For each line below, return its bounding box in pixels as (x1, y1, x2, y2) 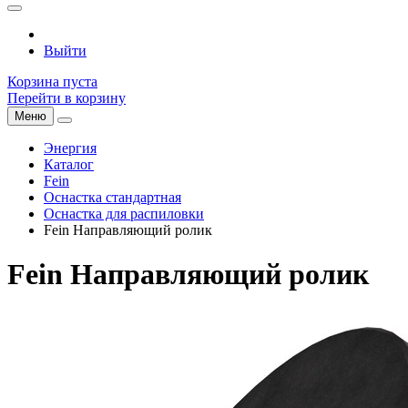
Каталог (44, 157, 94, 172)
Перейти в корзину (7, 90, 126, 106)
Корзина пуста (7, 74, 97, 89)
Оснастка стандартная (44, 189, 181, 205)
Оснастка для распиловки (44, 206, 204, 221)
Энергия (44, 140, 97, 156)
